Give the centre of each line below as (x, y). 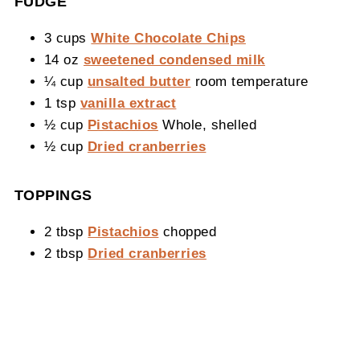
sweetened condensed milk (174, 59)
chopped (188, 231)
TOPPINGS (53, 195)
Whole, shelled (207, 124)
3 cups (67, 37)
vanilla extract (128, 102)
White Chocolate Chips (168, 37)
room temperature (250, 81)
